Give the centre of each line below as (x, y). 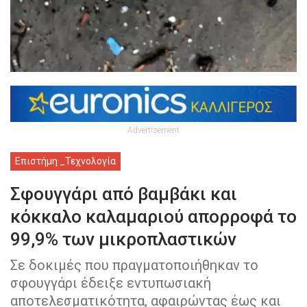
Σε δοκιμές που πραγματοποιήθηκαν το (134, 265)
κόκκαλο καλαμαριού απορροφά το (153, 216)
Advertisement (153, 130)
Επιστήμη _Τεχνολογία (65, 161)
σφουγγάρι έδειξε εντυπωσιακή (111, 283)
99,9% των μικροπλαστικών (123, 239)
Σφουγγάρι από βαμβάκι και (124, 194)
